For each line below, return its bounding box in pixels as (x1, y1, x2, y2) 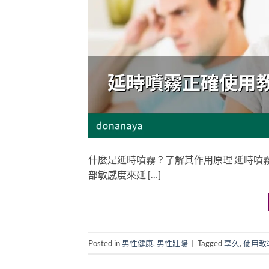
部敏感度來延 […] (88, 169, 161, 181)
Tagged (198, 238, 224, 248)
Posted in (88, 238, 122, 248)
